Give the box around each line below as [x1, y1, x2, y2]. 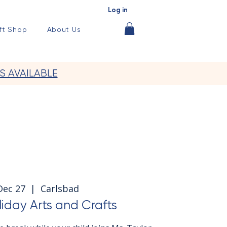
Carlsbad [40, 182, 79, 195]
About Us [47, 25, 81, 33]
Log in [108, 6, 128, 14]
